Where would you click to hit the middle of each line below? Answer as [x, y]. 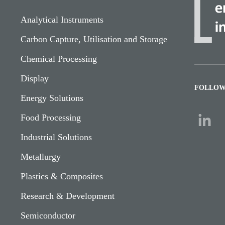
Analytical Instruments [62, 19]
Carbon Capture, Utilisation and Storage [94, 39]
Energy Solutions [52, 98]
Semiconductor [48, 215]
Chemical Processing [59, 59]
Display [35, 78]
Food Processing [51, 117]
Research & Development [68, 196]
